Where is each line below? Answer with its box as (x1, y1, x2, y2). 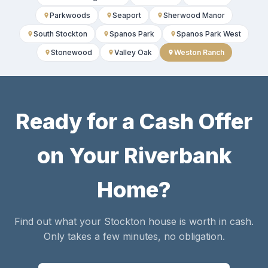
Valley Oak (114, 48, 152, 57)
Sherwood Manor (163, 11, 225, 20)
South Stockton (33, 29, 87, 39)
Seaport (112, 11, 141, 20)
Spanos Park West (176, 29, 241, 39)
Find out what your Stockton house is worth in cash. (14, 215, 254, 228)
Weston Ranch (173, 48, 224, 57)
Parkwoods (50, 11, 90, 20)
